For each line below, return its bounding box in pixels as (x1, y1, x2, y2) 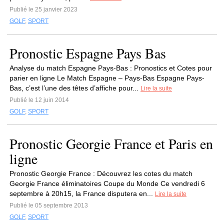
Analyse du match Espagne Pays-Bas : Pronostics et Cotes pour (9, 64, 212, 72)
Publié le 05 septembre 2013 (9, 202, 88, 209)
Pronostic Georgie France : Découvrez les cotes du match (9, 169, 192, 177)
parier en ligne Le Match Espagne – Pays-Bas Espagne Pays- (9, 74, 204, 82)
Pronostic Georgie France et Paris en (9, 134, 213, 153)
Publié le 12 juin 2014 (9, 96, 69, 103)
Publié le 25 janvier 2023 (9, 6, 77, 13)
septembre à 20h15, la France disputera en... (9, 189, 155, 197)
